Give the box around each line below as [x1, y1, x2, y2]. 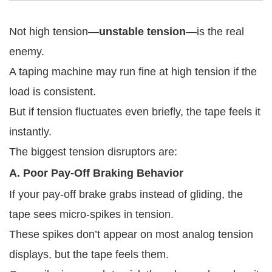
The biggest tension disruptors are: [9, 145, 177, 158]
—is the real [186, 25, 244, 38]
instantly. [9, 125, 52, 138]
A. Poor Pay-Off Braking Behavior [9, 166, 183, 179]
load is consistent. [9, 85, 96, 98]
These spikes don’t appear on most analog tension [9, 228, 253, 240]
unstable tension [99, 25, 186, 38]
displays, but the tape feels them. [9, 248, 169, 260]
